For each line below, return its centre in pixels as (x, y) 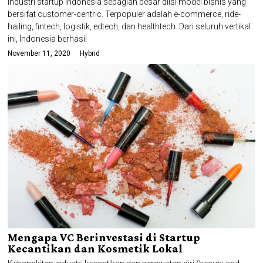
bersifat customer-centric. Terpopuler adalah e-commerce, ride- (124, 14)
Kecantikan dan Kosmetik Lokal (95, 248)
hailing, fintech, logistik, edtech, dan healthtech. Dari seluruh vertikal (129, 26)
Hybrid (90, 53)
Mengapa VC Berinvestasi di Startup (104, 237)
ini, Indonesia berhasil (48, 38)
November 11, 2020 (39, 53)
